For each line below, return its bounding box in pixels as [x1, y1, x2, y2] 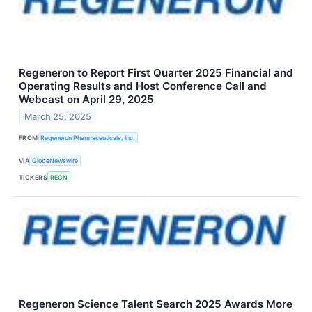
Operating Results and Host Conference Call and [19, 79, 267, 93]
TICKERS [19, 173, 48, 181]
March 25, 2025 [24, 111, 92, 122]
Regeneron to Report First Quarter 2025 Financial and [19, 65, 293, 79]
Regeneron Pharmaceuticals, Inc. [40, 134, 136, 142]
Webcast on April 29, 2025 [19, 92, 154, 106]
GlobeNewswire [32, 156, 79, 164]
